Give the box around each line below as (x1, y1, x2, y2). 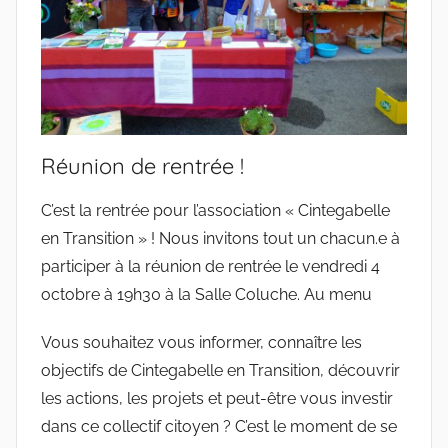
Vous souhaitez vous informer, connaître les (41, 332, 362, 352)
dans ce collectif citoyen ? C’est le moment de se (41, 416, 397, 436)
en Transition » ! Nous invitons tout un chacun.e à (41, 228, 400, 248)
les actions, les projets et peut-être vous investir (41, 388, 393, 408)
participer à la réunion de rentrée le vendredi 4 (41, 256, 380, 276)
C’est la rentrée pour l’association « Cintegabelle (41, 200, 390, 220)
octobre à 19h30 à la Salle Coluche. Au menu (41, 284, 372, 304)
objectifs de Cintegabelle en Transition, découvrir (41, 360, 400, 380)
